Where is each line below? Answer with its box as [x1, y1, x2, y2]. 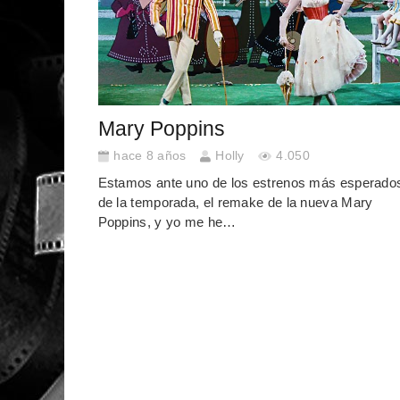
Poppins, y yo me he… [97, 213, 237, 229]
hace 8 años [113, 149, 187, 163]
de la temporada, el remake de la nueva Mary [97, 194, 373, 210]
